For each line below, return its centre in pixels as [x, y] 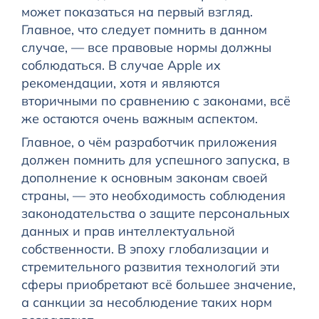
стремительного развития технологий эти [150, 267]
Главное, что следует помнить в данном [144, 30]
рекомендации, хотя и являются [120, 83]
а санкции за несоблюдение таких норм [146, 303]
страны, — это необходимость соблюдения [153, 196]
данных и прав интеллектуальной [128, 231]
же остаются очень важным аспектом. [139, 119]
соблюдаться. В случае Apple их [121, 66]
